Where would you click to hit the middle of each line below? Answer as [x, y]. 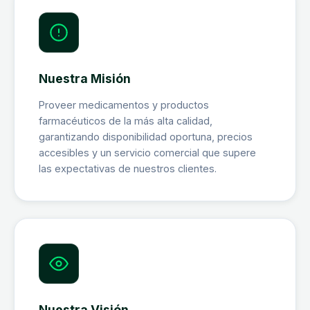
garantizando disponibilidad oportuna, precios [146, 137]
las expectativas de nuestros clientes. [128, 169]
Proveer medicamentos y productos [124, 105]
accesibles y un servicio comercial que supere [148, 153]
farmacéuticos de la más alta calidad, [126, 121]
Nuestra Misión [85, 79]
